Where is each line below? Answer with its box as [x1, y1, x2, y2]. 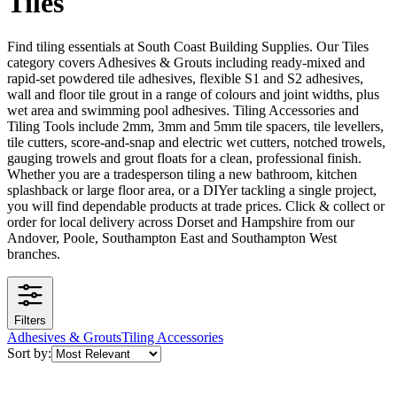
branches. [7, 245, 60, 261]
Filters [14, 313, 46, 327]
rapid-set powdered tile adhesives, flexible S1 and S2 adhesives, [7, 70, 363, 86]
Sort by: [7, 345, 51, 361]
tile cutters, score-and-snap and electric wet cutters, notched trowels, [7, 134, 385, 150]
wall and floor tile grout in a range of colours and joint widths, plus [7, 86, 379, 102]
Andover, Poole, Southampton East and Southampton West [7, 230, 337, 245]
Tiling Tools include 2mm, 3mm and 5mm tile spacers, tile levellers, [7, 118, 384, 134]
